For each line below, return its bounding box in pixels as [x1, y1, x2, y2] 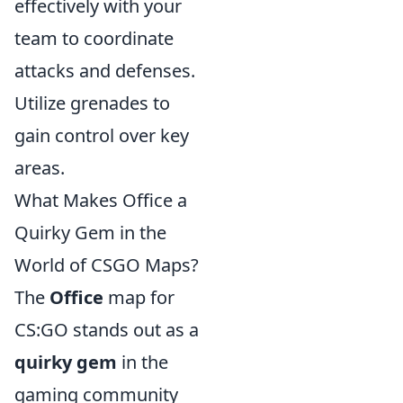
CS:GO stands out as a [14, 318, 199, 343]
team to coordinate [14, 26, 174, 51]
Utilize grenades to [14, 91, 170, 116]
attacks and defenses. [14, 58, 195, 84]
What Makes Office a [14, 188, 187, 213]
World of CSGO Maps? [14, 253, 199, 278]
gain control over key [14, 123, 189, 148]
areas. [14, 156, 65, 181]
